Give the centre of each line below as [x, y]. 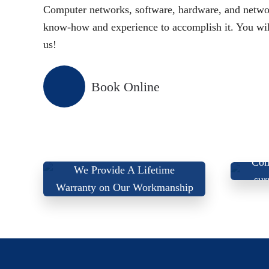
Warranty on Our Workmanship [124, 187]
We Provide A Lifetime [124, 170]
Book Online [125, 86]
